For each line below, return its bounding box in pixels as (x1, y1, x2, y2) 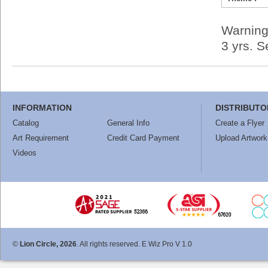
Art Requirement (13, 133, 69, 142)
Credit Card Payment (106, 133, 179, 142)
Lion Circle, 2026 (18, 240, 77, 248)
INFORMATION (13, 103, 72, 112)
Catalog (13, 118, 39, 127)
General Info (106, 118, 150, 127)
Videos (13, 148, 36, 157)
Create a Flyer (215, 118, 264, 127)
